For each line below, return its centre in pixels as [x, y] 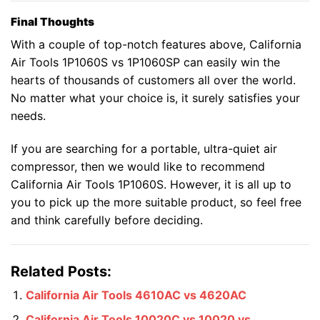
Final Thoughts [52, 21]
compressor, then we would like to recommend [138, 167]
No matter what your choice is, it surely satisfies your [155, 98]
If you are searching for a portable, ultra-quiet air [144, 149]
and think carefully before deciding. [107, 220]
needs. [28, 116]
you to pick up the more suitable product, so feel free [156, 202]
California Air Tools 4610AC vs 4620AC [136, 295]
